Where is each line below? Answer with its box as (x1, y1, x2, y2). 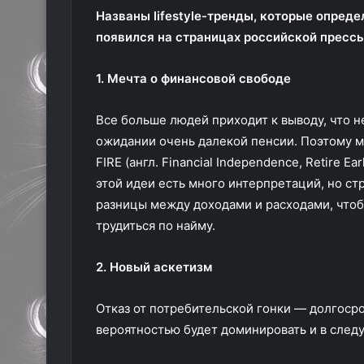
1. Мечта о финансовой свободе (96, 71, 291, 86)
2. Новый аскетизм (96, 259, 212, 275)
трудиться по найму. (96, 218, 215, 233)
